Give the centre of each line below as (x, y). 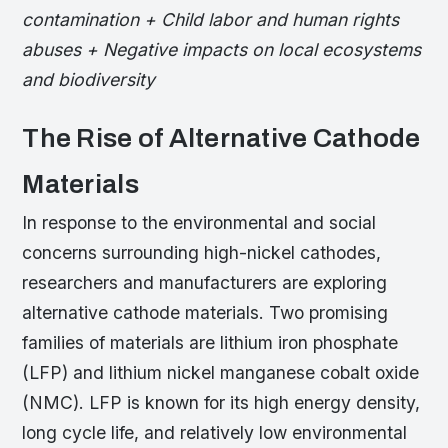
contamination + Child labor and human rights (211, 20)
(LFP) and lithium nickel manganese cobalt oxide (221, 373)
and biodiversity (89, 80)
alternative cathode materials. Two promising (205, 313)
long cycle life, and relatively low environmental (215, 433)
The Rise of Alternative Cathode (221, 139)
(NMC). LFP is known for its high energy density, (221, 403)
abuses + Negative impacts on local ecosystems (222, 50)
